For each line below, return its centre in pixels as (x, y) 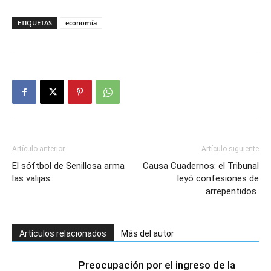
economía (81, 22)
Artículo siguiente (230, 149)
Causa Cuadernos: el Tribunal (201, 165)
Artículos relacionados (63, 233)
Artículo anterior (38, 149)
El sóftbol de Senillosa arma (68, 165)
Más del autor (148, 233)
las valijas (31, 178)
